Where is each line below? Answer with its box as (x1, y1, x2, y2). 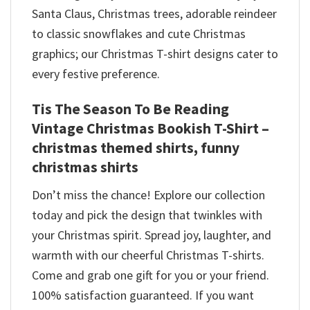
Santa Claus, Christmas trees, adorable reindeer (32, 6, 277, 22)
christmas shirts (32, 158, 138, 177)
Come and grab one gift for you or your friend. (32, 267, 269, 284)
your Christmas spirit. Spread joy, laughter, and (32, 227, 271, 244)
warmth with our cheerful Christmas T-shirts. (32, 247, 264, 264)
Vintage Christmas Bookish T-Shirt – (32, 119, 269, 138)
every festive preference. (32, 66, 160, 82)
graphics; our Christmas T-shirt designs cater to (32, 46, 278, 62)
